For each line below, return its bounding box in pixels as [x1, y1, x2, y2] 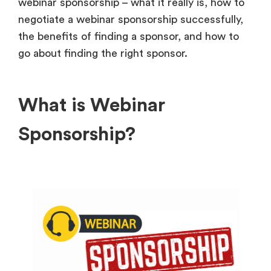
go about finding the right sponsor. [18, 47, 191, 59]
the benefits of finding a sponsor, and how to [18, 30, 239, 42]
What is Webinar [18, 95, 165, 115]
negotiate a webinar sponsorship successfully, [18, 13, 243, 25]
